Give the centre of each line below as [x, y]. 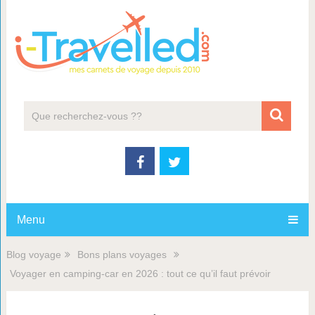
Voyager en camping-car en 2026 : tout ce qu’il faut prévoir [140, 274]
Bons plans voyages [122, 255]
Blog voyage [33, 255]
